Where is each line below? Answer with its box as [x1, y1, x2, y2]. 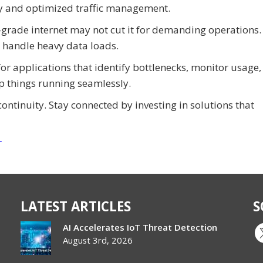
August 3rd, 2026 [63, 234, 133, 246]
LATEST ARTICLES [21, 197, 131, 215]
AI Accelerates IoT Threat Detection [63, 221, 218, 233]
